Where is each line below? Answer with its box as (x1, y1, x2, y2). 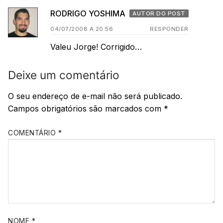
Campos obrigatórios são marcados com (8, 104, 164, 114)
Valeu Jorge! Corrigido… (50, 42, 142, 52)
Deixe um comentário (8, 68, 119, 82)
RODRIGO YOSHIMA (50, 8, 127, 19)
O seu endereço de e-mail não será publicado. (8, 91, 182, 102)
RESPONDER (150, 25, 189, 33)
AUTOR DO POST (132, 10, 186, 17)
